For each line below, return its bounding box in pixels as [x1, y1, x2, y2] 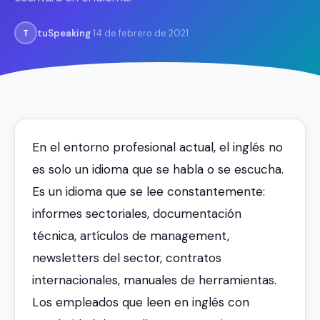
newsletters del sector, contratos [32, 250, 221, 266]
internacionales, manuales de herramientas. [32, 272, 276, 288]
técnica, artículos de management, [32, 228, 229, 244]
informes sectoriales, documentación [32, 206, 241, 221]
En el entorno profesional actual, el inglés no [32, 139, 283, 155]
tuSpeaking [37, 26, 91, 39]
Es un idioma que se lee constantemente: [32, 184, 265, 199]
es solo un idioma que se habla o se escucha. [32, 161, 284, 177]
